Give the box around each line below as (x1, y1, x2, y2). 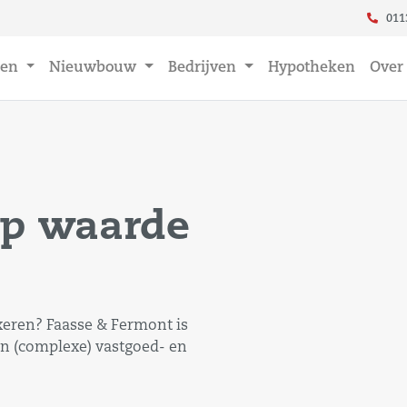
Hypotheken (267, 61, 355, 75)
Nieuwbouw (49, 61, 142, 75)
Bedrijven (168, 61, 242, 75)
